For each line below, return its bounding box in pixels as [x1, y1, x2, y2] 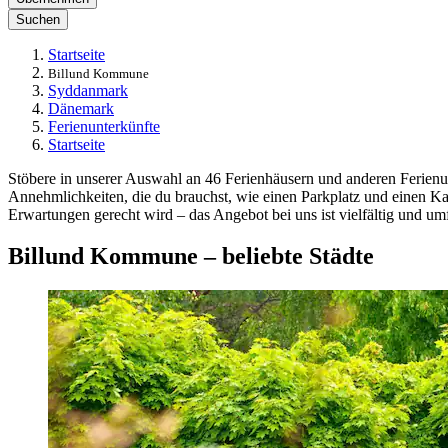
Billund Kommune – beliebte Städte [8, 243, 374, 270]
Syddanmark [48, 81, 128, 99]
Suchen [16, 11, 60, 27]
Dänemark [48, 99, 114, 117]
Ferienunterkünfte [48, 117, 160, 135]
